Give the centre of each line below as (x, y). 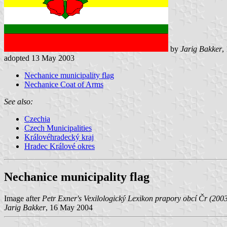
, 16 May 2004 (69, 207)
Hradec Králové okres (60, 146)
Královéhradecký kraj (59, 137)
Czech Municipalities (58, 128)
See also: (18, 101)
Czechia (37, 119)
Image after (23, 198)
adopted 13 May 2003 (39, 58)
